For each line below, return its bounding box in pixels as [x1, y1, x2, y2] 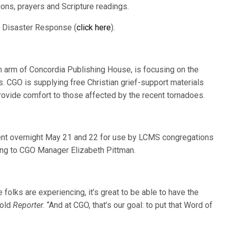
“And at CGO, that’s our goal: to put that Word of [45, 200, 213, 210]
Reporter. [13, 200, 45, 210]
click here [76, 23, 111, 32]
